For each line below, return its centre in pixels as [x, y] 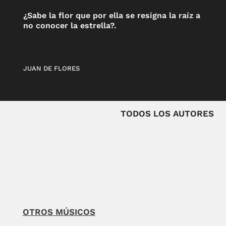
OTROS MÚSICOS [59, 212]
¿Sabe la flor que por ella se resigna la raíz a [112, 15]
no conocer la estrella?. [70, 25]
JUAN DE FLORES [52, 69]
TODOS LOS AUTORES [167, 113]
